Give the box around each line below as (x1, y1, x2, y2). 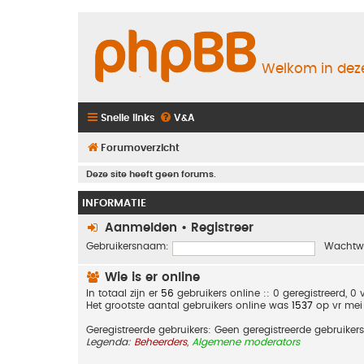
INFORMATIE (82, 197, 146, 209)
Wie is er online (101, 271, 200, 284)
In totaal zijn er (86, 288, 161, 298)
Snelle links (101, 112, 155, 123)
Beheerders (134, 336, 187, 347)
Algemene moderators (192, 336, 300, 347)
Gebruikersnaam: (86, 241, 169, 252)
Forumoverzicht (101, 142, 180, 153)
